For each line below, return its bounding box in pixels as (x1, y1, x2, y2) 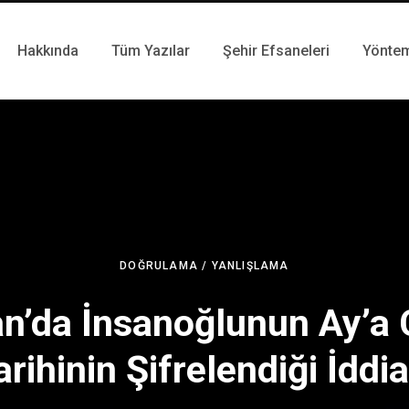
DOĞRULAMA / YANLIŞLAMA (120, 258, 289, 272)
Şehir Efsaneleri (223, 42, 330, 59)
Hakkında (17, 42, 79, 59)
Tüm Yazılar (111, 42, 190, 59)
